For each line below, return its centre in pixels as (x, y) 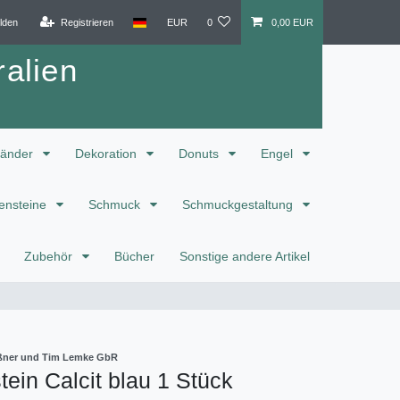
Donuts (200, 153)
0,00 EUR (292, 22)
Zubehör (50, 256)
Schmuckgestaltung (239, 205)
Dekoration (108, 153)
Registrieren (87, 22)
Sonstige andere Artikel (245, 256)
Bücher (134, 256)
